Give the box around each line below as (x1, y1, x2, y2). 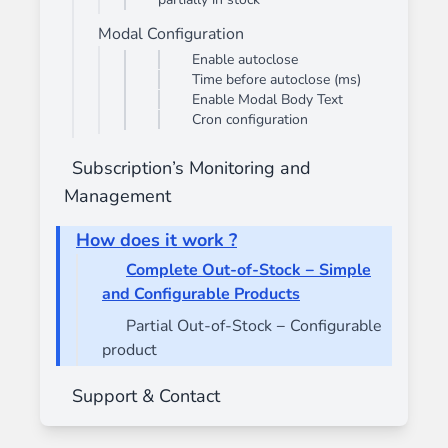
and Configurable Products (102, 282, 300, 305)
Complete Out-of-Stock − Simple (126, 258, 371, 281)
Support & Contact (72, 383, 220, 408)
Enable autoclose (192, 49, 298, 69)
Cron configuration (192, 109, 308, 129)
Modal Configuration (98, 22, 244, 45)
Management (64, 183, 171, 208)
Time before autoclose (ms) (192, 69, 361, 89)
